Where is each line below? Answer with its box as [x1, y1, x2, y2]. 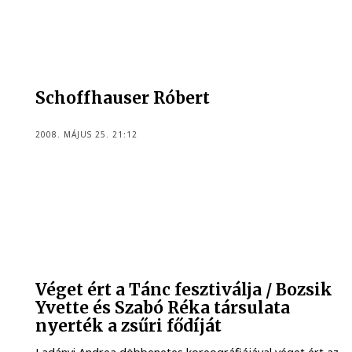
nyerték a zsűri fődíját [35, 315, 222, 336]
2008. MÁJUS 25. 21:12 [35, 128, 138, 140]
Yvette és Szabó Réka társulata [35, 297, 291, 318]
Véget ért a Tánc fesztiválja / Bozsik [35, 279, 333, 300]
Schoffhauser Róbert [35, 88, 211, 109]
